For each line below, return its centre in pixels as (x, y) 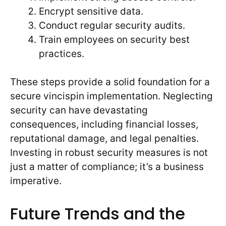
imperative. (36, 181)
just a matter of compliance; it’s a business (107, 167)
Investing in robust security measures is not (109, 153)
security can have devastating (79, 110)
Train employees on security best (114, 39)
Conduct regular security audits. (112, 25)
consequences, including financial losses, (104, 125)
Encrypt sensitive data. (91, 11)
